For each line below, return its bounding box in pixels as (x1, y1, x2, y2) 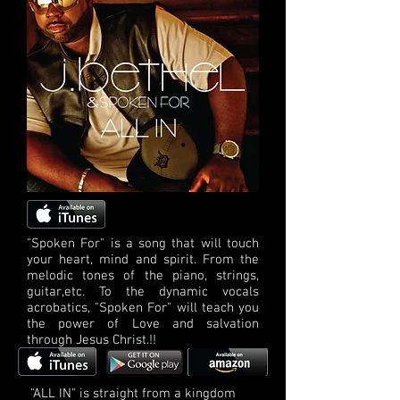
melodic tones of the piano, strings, (27, 267, 259, 284)
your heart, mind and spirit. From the (27, 251, 259, 268)
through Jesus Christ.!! (27, 331, 156, 348)
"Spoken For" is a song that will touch (27, 235, 259, 252)
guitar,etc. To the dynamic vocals (27, 283, 259, 300)
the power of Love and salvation (27, 315, 259, 332)
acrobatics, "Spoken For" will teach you (27, 299, 259, 316)
